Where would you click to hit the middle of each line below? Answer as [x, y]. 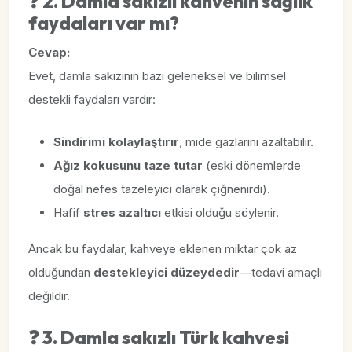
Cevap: [49, 52]
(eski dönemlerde [252, 165]
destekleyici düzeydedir [167, 272]
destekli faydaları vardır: [92, 99]
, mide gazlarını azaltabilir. [246, 142]
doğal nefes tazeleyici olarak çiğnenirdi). [162, 189]
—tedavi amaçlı [281, 272]
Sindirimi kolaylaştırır [116, 142]
